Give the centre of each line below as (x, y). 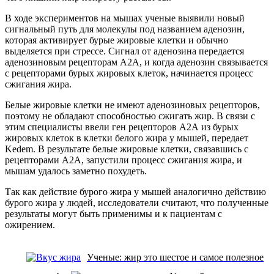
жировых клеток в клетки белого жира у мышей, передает (127, 138)
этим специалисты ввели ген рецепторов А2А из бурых (122, 127)
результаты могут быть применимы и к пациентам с (113, 213)
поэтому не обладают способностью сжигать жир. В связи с (130, 116)
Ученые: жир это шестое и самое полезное (175, 257)
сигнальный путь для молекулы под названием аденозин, (125, 29)
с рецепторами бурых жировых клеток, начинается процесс (129, 73)
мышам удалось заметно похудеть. (76, 171)
